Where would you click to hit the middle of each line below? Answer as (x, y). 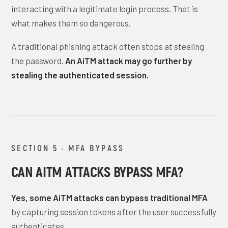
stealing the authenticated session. (80, 75)
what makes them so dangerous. (71, 23)
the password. (38, 61)
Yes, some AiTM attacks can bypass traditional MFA (110, 197)
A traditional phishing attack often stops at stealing (108, 46)
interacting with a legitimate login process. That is (105, 9)
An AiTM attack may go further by (129, 61)
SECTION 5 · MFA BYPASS (68, 148)
